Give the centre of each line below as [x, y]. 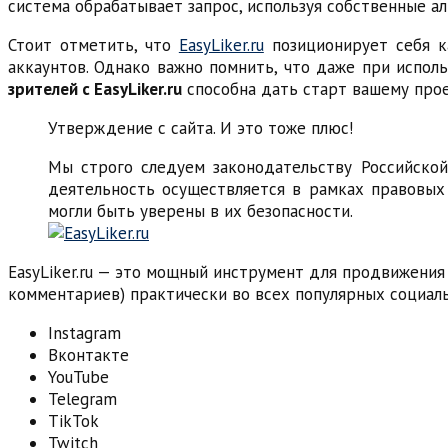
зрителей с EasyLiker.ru [95, 89]
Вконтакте [88, 355]
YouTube [78, 377]
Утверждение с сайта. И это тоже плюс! [200, 128]
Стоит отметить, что [93, 45]
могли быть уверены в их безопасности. [200, 211]
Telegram [82, 399]
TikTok [73, 421]
